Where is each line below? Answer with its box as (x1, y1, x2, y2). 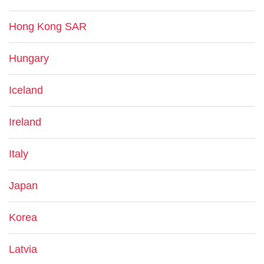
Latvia (9, 243, 37, 255)
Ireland (9, 116, 41, 128)
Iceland (9, 84, 43, 96)
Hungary (9, 52, 49, 64)
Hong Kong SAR (9, 21, 87, 32)
